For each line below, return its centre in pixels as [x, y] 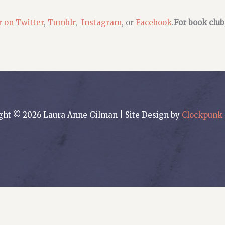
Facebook [154, 22]
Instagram [101, 22]
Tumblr [62, 22]
